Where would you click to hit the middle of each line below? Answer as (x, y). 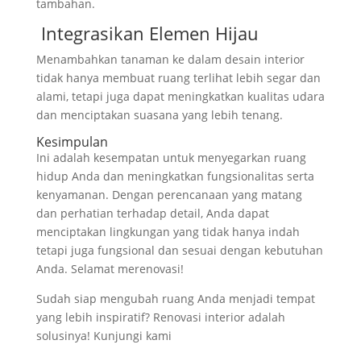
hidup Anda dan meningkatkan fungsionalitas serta (175, 176)
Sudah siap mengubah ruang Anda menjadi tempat (175, 298)
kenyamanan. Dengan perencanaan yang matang (169, 194)
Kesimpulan (72, 141)
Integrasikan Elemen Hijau (147, 33)
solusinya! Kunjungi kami (104, 335)
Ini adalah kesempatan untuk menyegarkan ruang (171, 157)
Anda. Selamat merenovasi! (110, 268)
